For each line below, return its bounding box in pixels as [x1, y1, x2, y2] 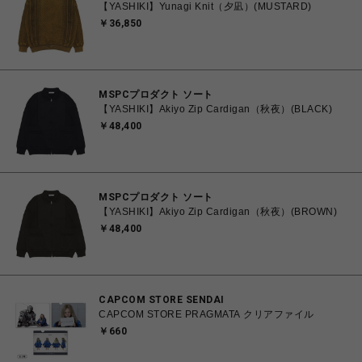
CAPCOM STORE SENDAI [99, 294, 225, 305]
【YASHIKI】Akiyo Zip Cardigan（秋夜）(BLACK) [99, 103, 332, 115]
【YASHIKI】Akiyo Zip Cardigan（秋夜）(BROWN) [99, 206, 337, 217]
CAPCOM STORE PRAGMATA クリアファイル [99, 309, 314, 320]
